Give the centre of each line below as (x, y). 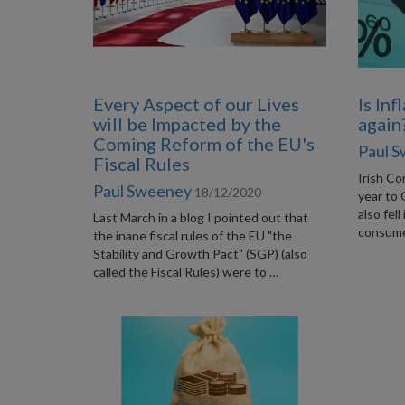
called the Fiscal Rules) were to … (185, 272)
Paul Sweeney (142, 191)
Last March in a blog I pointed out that (200, 217)
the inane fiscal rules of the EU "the (192, 235)
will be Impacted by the (187, 124)
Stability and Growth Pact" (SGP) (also (200, 254)
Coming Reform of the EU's (203, 144)
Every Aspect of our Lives (196, 104)
